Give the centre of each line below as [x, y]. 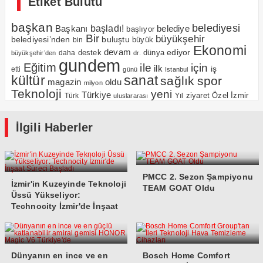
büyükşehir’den [33, 53]
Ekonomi [220, 50]
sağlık [178, 81]
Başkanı [71, 28]
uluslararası [131, 96]
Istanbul [176, 69]
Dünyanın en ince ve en [59, 255]
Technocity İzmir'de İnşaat [65, 206]
